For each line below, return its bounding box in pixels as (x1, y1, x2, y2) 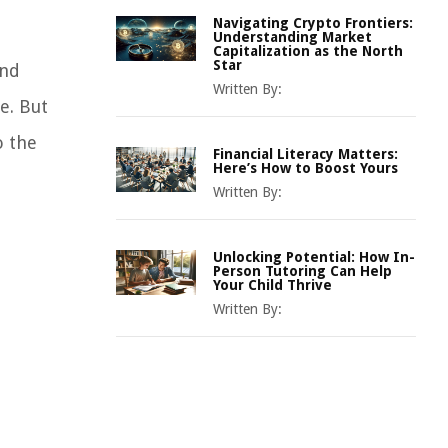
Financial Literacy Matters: (213, 146, 398, 162)
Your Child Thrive (213, 277, 332, 293)
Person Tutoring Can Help (213, 263, 392, 279)
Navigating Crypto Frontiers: (213, 15, 413, 31)
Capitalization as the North (213, 43, 403, 59)
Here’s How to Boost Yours (213, 160, 398, 176)
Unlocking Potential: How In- (213, 249, 415, 265)
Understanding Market (213, 29, 372, 45)
